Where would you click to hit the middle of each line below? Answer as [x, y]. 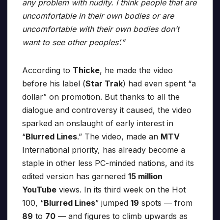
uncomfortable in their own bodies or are [98, 16]
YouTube [39, 190]
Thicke [86, 70]
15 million [145, 177]
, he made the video [136, 70]
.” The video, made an [119, 137]
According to [47, 70]
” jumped [113, 203]
